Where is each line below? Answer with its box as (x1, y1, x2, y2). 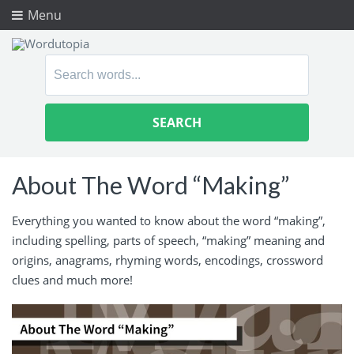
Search (44, 55, 87, 74)
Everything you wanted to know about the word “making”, (12, 212, 326, 228)
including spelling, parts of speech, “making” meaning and (12, 232, 325, 248)
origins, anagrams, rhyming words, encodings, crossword (12, 251, 323, 268)
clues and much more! (12, 271, 133, 288)
